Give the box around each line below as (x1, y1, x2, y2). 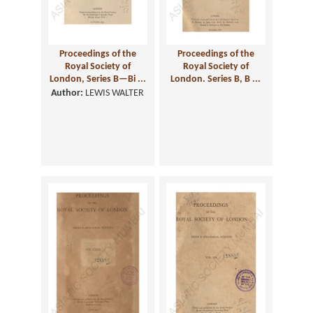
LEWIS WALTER (83, 88, 144, 99)
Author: (51, 88, 83, 99)
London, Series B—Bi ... (49, 74, 146, 85)
